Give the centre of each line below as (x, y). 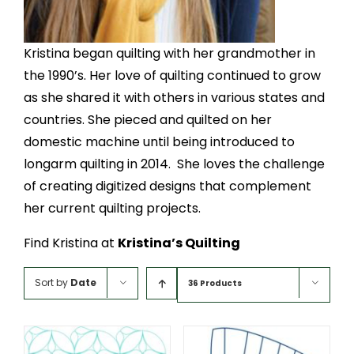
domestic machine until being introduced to (159, 141)
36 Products (215, 283)
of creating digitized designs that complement (168, 186)
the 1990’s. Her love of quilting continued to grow (172, 75)
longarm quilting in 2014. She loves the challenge (174, 164)
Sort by (53, 282)
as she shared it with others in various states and (174, 97)
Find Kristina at (71, 243)
